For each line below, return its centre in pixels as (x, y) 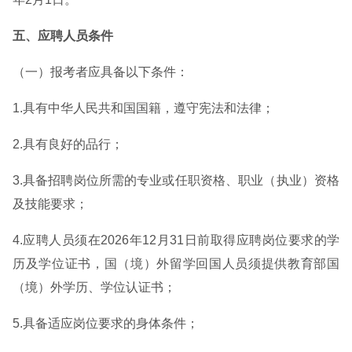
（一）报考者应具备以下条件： (101, 72)
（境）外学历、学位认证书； (94, 287)
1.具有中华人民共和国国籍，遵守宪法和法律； (143, 108)
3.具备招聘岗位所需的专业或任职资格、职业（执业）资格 (176, 180)
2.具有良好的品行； (68, 144)
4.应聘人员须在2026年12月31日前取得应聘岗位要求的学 (176, 240)
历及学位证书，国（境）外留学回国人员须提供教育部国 (176, 264)
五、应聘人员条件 (63, 36)
